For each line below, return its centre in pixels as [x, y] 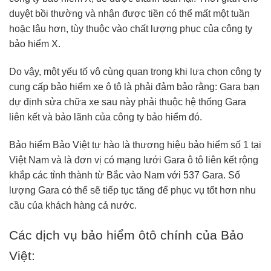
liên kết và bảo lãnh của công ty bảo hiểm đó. [106, 117]
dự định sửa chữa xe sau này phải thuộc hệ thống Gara [128, 102]
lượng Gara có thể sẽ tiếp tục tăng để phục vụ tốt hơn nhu [132, 190]
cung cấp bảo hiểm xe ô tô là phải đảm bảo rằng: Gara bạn [134, 87]
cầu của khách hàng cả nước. [73, 205]
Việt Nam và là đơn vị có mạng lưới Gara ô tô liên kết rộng [134, 160]
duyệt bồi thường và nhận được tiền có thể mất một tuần [129, 14]
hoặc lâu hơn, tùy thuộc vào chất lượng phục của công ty [131, 29]
